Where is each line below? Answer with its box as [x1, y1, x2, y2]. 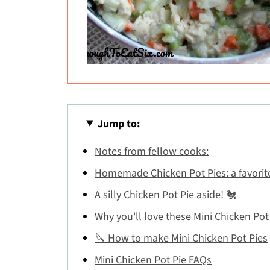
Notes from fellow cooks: [95, 143, 209, 159]
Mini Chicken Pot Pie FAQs [95, 252, 212, 268]
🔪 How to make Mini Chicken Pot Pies [95, 230, 268, 246]
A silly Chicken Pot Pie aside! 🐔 [95, 187, 237, 202]
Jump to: [98, 116, 140, 131]
